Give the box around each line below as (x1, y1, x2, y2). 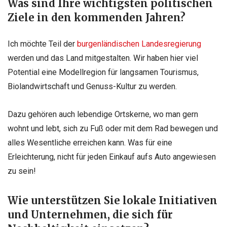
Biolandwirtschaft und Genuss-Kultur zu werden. (8, 81, 177, 91)
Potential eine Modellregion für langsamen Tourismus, (8, 67, 199, 77)
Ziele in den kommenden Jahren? (8, 11, 185, 24)
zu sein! (8, 166, 36, 176)
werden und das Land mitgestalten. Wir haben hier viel (8, 53, 198, 63)
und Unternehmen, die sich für (8, 208, 173, 222)
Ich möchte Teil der (8, 39, 77, 49)
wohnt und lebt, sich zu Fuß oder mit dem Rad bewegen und (8, 123, 218, 133)
